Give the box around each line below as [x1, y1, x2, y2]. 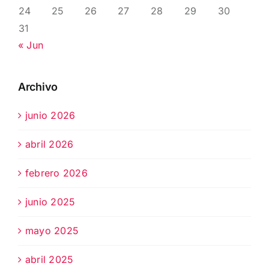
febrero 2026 [25, 167, 88, 180]
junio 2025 [25, 196, 76, 208]
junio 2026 [25, 109, 76, 122]
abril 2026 [25, 138, 74, 151]
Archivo [18, 80, 58, 94]
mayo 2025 [25, 225, 79, 237]
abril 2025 [25, 253, 74, 266]
